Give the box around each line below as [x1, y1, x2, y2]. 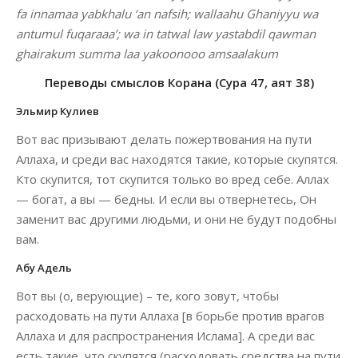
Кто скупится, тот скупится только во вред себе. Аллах [16, 171, 329, 187]
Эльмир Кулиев [16, 104, 99, 118]
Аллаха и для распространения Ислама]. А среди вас [16, 328, 315, 344]
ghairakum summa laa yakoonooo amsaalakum [16, 46, 278, 62]
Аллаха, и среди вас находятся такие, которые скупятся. [16, 151, 338, 167]
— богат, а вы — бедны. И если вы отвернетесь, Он [16, 191, 316, 207]
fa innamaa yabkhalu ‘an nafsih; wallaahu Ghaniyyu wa [16, 6, 318, 22]
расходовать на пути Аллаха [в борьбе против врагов [16, 308, 324, 324]
